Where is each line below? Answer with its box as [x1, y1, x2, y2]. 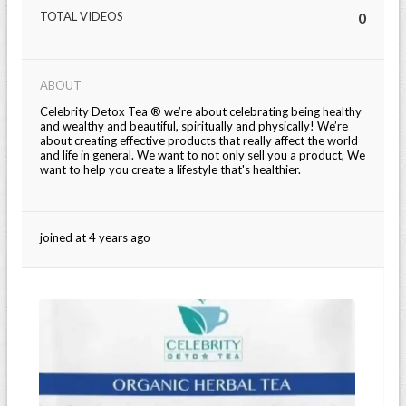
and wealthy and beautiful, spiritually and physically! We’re [40, 119, 348, 133]
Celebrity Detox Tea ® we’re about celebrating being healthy [40, 104, 362, 119]
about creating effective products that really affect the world [40, 133, 358, 148]
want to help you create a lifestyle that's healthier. [40, 162, 301, 177]
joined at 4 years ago [40, 230, 150, 245]
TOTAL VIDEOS [40, 9, 123, 24]
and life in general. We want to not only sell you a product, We [40, 148, 365, 162]
